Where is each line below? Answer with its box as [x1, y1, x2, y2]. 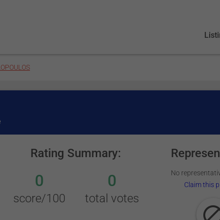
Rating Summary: [30, 146, 121, 160]
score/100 [13, 192, 65, 205]
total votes [85, 192, 139, 205]
